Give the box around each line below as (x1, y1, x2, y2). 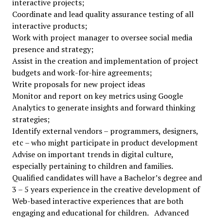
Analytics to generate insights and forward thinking (12, 102, 195, 113)
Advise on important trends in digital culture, (12, 149, 173, 160)
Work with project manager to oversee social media (12, 32, 192, 43)
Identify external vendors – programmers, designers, (12, 126, 198, 136)
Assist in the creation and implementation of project (12, 55, 199, 66)
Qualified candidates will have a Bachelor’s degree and (12, 172, 202, 183)
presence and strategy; (12, 44, 93, 54)
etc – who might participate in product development (12, 137, 198, 148)
